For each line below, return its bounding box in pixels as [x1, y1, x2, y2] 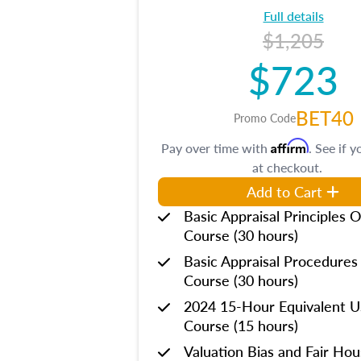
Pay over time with [161, 139, 271, 157]
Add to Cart [247, 181, 322, 201]
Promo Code [233, 110, 296, 126]
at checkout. [251, 158, 322, 176]
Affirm [271, 138, 309, 154]
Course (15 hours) [184, 315, 298, 335]
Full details [263, 6, 324, 25]
